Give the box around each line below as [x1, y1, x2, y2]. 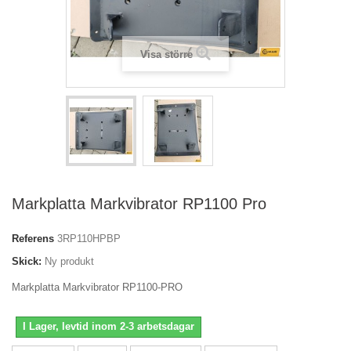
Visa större [140, 49, 193, 60]
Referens [12, 233, 54, 244]
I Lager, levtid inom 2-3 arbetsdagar [23, 320, 194, 332]
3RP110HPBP [57, 233, 121, 244]
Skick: [12, 255, 42, 267]
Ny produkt [45, 255, 94, 267]
